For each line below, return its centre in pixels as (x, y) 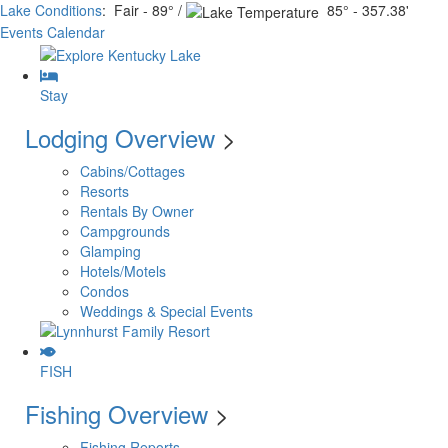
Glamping (110, 250)
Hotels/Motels (123, 270)
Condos (104, 290)
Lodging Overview (120, 137)
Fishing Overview (116, 413)
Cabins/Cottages (132, 170)
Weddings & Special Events (166, 310)
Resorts (104, 190)
